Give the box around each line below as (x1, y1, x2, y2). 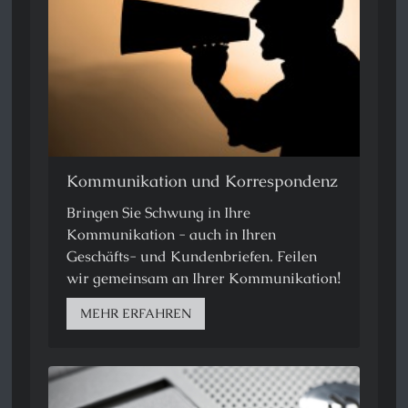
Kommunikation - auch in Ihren (66, 224, 277, 244)
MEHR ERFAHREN (80, 304, 192, 321)
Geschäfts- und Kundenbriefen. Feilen (66, 246, 318, 266)
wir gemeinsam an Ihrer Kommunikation (66, 268, 338, 288)
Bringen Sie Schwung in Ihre (66, 202, 251, 222)
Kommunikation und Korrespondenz (66, 169, 339, 191)
